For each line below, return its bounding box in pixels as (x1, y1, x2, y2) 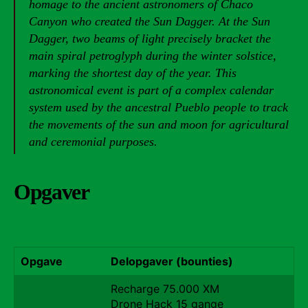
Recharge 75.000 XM (111, 282, 219, 296)
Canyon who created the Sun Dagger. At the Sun (29, 14, 270, 28)
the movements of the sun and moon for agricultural (29, 118, 289, 131)
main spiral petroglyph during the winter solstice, (29, 49, 276, 63)
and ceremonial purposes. (29, 135, 157, 148)
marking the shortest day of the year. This (29, 66, 236, 80)
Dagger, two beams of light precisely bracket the (29, 32, 271, 45)
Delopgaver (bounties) (111, 254, 233, 268)
